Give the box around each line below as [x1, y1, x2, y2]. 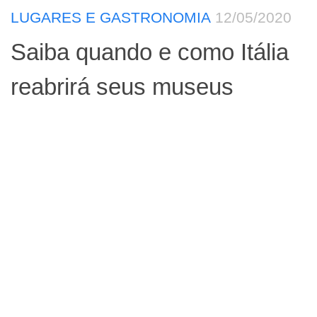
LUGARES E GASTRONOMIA [11, 8, 211, 25]
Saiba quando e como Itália [11, 38, 289, 65]
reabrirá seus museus [11, 73, 234, 100]
